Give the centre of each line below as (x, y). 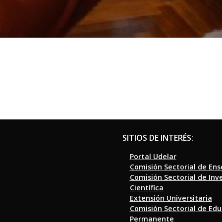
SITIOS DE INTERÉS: (158, 138)
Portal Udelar (153, 156)
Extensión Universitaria (171, 198)
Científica (146, 187)
